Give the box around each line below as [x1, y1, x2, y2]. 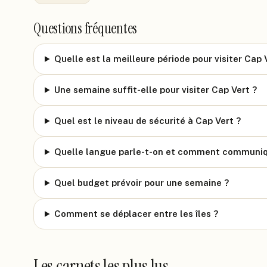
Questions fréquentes [33, 19, 138, 38]
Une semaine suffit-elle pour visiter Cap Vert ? [54, 85, 257, 95]
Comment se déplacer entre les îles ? [54, 209, 218, 219]
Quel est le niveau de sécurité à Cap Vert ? [54, 116, 241, 126]
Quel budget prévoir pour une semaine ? [54, 178, 229, 188]
